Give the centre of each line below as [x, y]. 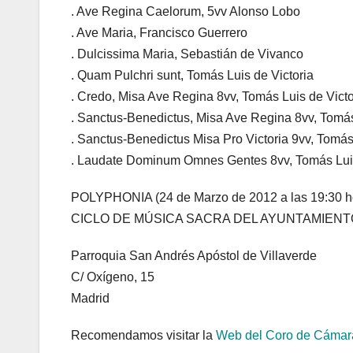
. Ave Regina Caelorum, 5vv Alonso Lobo [186, 12]
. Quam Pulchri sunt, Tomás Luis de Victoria [192, 76]
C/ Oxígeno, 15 [113, 277]
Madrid [90, 299]
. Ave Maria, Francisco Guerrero [159, 33]
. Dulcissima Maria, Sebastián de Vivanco [187, 54]
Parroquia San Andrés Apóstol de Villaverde [194, 256]
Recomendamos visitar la [143, 336]
